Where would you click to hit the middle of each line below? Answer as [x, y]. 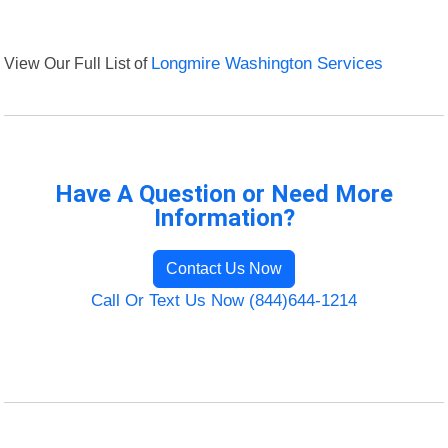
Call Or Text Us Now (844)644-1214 [224, 301]
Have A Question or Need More [224, 194]
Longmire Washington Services [267, 64]
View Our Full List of [78, 63]
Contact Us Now [224, 269]
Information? [224, 218]
